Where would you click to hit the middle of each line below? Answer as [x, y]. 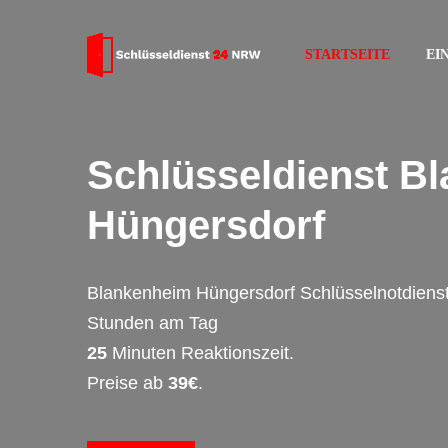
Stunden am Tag [152, 323]
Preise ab [127, 383]
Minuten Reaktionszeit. [200, 353]
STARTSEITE [347, 54]
